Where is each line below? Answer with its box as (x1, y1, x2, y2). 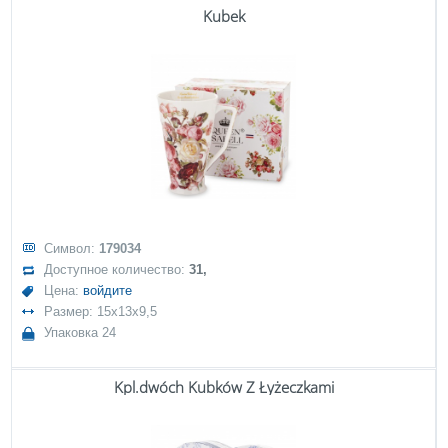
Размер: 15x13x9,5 (44, 304, 158, 319)
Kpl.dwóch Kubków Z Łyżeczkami (113, 377, 334, 397)
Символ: (44, 241, 100, 256)
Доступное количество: (44, 262, 190, 277)
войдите (83, 283, 133, 298)
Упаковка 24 (44, 325, 117, 340)
